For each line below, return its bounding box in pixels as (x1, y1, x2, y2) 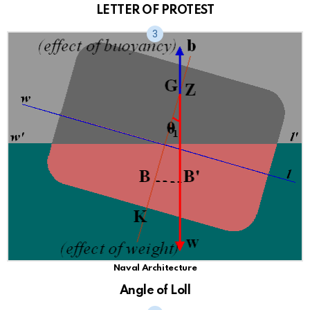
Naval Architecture (113, 264, 197, 273)
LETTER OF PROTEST (95, 3, 215, 17)
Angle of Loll (119, 284, 191, 298)
